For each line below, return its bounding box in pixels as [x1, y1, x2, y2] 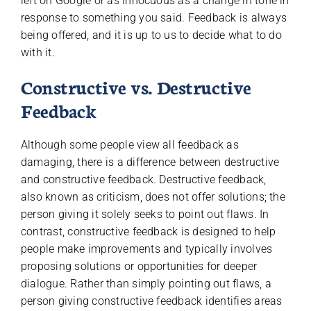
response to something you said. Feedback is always [20, 11, 287, 25]
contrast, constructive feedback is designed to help [20, 225, 276, 239]
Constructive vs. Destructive [20, 74, 251, 100]
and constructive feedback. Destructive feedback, [20, 173, 267, 187]
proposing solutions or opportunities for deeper [20, 260, 258, 274]
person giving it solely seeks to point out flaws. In [20, 208, 269, 221]
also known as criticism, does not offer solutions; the [20, 190, 285, 204]
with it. [20, 46, 55, 60]
